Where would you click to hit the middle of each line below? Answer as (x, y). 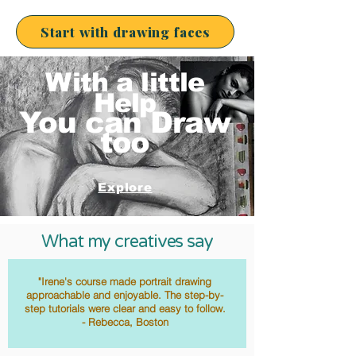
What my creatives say (127, 242)
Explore (125, 187)
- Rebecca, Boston (125, 322)
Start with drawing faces (125, 32)
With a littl (116, 82)
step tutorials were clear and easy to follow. (125, 308)
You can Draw (125, 123)
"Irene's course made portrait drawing (125, 281)
